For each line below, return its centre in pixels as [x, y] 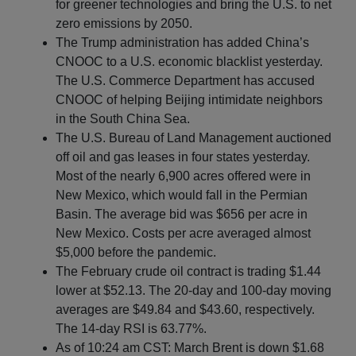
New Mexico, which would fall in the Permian [182, 195]
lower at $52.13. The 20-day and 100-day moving [193, 290]
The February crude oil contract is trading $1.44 [188, 271]
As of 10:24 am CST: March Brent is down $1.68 [190, 347]
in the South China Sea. [123, 118]
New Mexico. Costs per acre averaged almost [183, 233]
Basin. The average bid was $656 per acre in [182, 214]
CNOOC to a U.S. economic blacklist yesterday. [189, 61]
